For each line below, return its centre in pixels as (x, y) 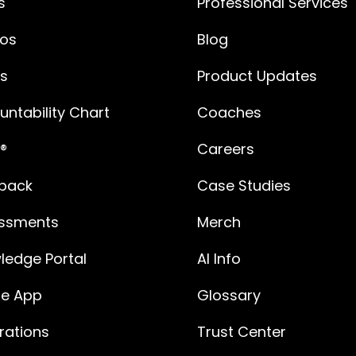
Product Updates (257, 76)
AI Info (219, 259)
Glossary (229, 296)
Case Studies (244, 186)
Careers (226, 149)
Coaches (229, 113)
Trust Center (242, 332)
